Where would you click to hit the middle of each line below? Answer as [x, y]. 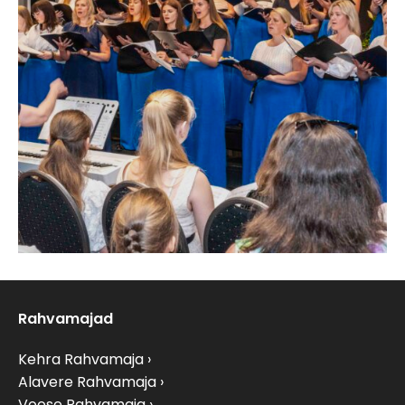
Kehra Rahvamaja [81, 360]
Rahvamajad [66, 319]
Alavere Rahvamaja [87, 382]
